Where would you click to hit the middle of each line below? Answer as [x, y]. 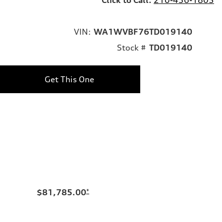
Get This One [69, 79]
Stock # [132, 47]
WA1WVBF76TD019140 [143, 31]
